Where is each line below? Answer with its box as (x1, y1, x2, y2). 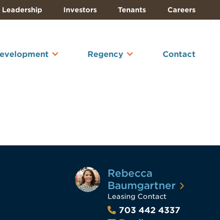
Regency (87, 49, 124, 59)
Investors (63, 6, 97, 14)
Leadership (1, 6, 42, 14)
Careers (167, 6, 195, 14)
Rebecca (107, 166, 152, 179)
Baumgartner (107, 179, 176, 192)
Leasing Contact (107, 192, 166, 200)
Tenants (118, 6, 146, 14)
